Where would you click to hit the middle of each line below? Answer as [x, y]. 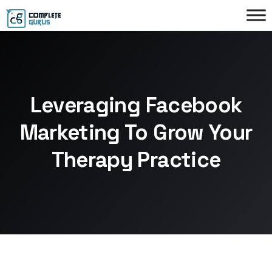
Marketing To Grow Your [136, 132]
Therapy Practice [136, 160]
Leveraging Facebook [136, 105]
